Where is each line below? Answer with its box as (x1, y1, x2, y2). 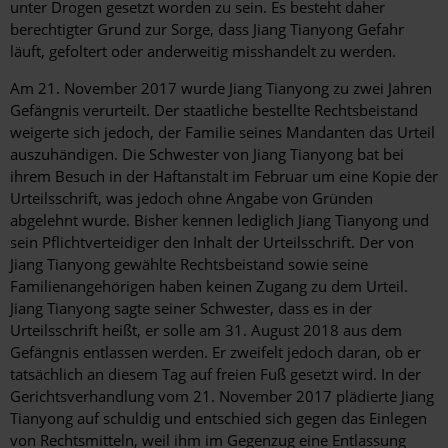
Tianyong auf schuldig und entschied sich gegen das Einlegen (10, 408, 427, 429)
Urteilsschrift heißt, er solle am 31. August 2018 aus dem (10, 320, 402, 341)
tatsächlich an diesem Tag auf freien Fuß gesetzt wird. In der (10, 364, 421, 385)
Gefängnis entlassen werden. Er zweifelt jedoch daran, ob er (10, 342, 421, 363)
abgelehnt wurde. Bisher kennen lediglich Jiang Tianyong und (10, 210, 429, 231)
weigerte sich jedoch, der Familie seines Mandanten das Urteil (10, 122, 435, 143)
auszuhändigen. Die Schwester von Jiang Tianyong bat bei (10, 144, 404, 165)
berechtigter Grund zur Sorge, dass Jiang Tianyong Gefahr (10, 19, 404, 40)
